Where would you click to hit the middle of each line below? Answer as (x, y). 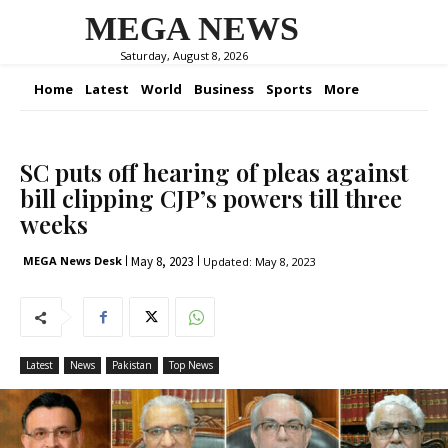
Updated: (226, 261)
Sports (289, 89)
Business (224, 89)
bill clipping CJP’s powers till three (211, 198)
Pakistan (132, 365)
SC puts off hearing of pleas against (214, 172)
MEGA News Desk (72, 260)
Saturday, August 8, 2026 (184, 55)
